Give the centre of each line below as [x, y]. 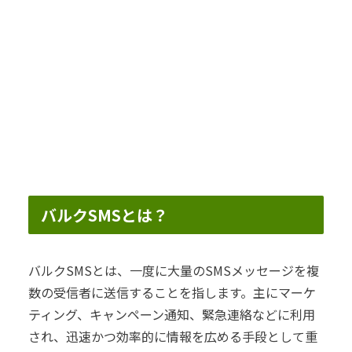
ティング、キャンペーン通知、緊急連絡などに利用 [172, 315]
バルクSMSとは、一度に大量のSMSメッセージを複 [174, 271]
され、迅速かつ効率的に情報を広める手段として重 [173, 337]
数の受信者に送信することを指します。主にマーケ [172, 293]
